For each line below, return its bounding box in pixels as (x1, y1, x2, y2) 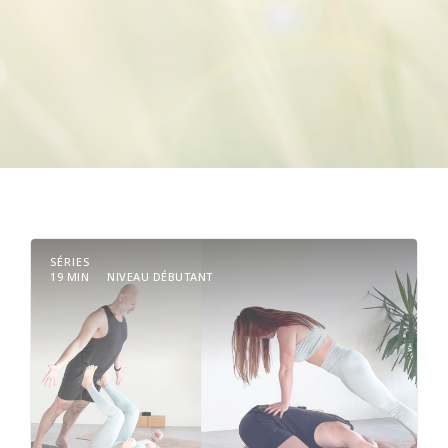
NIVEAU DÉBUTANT (107, 269, 213, 285)
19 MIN (50, 269, 89, 285)
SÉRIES (50, 254, 90, 270)
